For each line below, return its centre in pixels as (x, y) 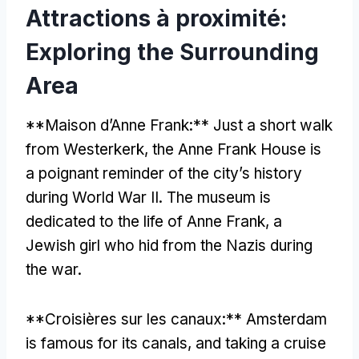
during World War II (92, 197)
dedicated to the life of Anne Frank (145, 221)
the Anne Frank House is (237, 149)
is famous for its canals (107, 343)
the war (52, 269)
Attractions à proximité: (156, 18)
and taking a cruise (261, 343)
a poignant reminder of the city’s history (164, 173)
